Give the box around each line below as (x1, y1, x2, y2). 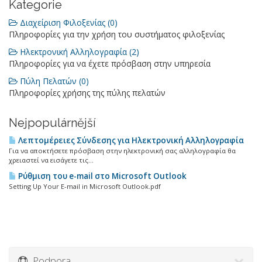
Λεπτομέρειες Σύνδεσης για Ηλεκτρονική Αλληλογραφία (16, 135, 244, 146)
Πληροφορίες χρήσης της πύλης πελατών (9, 87, 166, 98)
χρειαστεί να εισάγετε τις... (9, 156, 94, 164)
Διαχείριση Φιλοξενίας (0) (18, 17, 118, 28)
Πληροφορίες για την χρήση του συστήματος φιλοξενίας (9, 29, 225, 40)
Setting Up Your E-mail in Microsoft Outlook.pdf (9, 182, 161, 191)
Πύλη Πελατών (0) (18, 75, 89, 87)
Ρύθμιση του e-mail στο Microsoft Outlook (16, 171, 187, 181)
